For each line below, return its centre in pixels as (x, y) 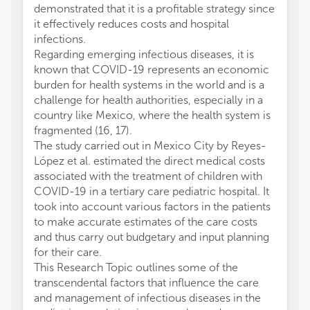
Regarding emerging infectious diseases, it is (144, 54)
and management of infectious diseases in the (147, 298)
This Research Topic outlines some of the (136, 267)
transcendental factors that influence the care (146, 283)
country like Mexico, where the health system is (152, 115)
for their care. (68, 252)
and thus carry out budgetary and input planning (152, 237)
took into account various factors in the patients (152, 207)
